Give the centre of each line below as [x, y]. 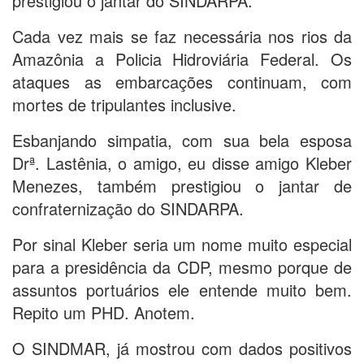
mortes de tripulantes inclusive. [124, 105]
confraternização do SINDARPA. [128, 209]
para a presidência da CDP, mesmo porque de [182, 267]
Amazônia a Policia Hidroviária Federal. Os [182, 59]
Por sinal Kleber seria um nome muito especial [182, 245]
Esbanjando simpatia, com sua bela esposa [182, 141]
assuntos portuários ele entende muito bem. [182, 290]
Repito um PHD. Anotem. [104, 313]
